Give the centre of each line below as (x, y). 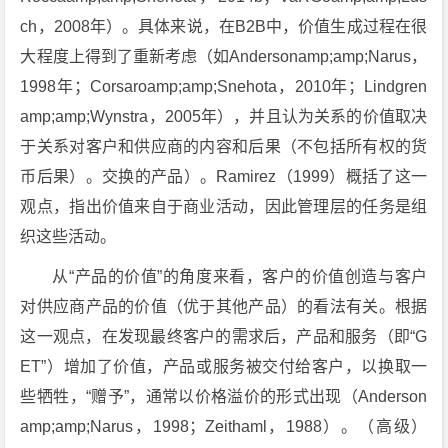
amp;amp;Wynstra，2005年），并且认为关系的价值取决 (224, 116)
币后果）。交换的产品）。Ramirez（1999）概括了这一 (224, 176)
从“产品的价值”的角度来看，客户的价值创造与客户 (240, 276)
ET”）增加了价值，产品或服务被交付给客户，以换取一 (224, 366)
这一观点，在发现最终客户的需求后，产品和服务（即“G (224, 336)
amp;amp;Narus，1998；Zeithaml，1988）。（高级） (224, 426)
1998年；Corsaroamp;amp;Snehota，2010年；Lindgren (224, 86)
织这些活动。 (68, 236)
